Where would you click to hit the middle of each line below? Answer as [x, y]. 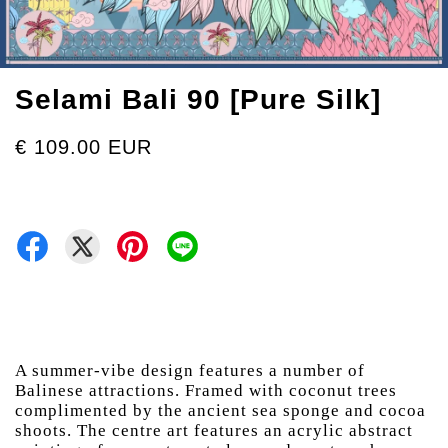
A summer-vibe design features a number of [190, 370]
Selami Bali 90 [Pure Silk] [198, 99]
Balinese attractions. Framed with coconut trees [206, 390]
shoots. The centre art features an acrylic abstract [214, 430]
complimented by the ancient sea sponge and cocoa [220, 410]
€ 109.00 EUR [83, 147]
